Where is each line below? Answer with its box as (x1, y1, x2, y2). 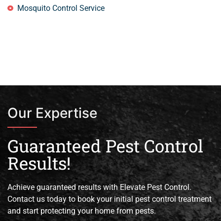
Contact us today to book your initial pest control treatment (7, 194, 212, 204)
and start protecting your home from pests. (7, 206, 156, 216)
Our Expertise (7, 104, 97, 121)
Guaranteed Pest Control (7, 134, 203, 157)
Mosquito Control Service (17, 3, 105, 13)
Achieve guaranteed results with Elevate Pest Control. (7, 182, 191, 192)
